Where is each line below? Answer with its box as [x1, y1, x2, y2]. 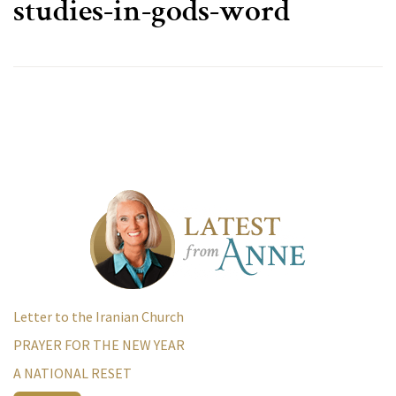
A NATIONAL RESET [13, 364, 132, 383]
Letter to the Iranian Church [13, 308, 184, 326]
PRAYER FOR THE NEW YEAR [13, 336, 185, 354]
